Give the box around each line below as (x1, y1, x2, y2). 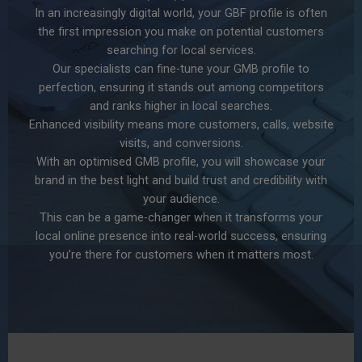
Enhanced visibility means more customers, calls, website (28, 116, 334, 132)
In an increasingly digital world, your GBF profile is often (35, 5, 327, 20)
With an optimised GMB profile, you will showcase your (36, 154, 326, 169)
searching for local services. (106, 42, 256, 57)
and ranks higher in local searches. (90, 98, 272, 113)
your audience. (142, 191, 220, 206)
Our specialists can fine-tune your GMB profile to (53, 61, 309, 76)
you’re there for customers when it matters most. (48, 246, 314, 262)
